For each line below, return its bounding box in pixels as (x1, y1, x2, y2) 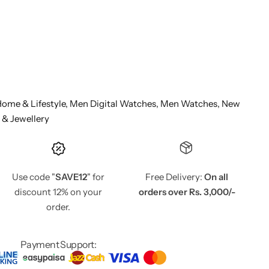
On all (204, 171, 228, 183)
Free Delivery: (145, 171, 204, 183)
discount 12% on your (14, 186, 102, 198)
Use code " (12, 171, 55, 183)
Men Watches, (160, 97, 222, 109)
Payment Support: (20, 238, 97, 250)
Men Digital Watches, (70, 97, 160, 109)
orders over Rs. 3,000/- (138, 186, 235, 198)
